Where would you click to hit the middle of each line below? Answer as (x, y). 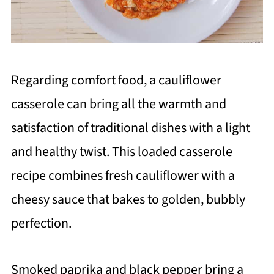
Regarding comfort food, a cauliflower (116, 80)
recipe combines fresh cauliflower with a (123, 176)
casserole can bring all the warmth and (118, 104)
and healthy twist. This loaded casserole (121, 152)
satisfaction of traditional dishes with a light (130, 128)
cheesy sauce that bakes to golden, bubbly (128, 200)
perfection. (41, 224)
